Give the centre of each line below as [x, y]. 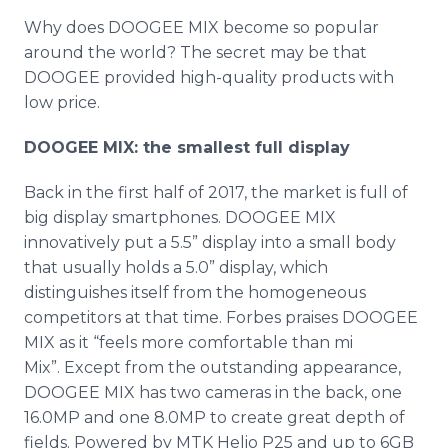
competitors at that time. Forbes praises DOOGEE [221, 317]
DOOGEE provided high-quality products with [209, 77]
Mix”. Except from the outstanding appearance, [212, 367]
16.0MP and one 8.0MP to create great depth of [214, 417]
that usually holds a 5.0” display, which [176, 267]
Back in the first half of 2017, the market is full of [216, 192]
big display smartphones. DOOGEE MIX [180, 217]
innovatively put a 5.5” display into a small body [210, 242]
